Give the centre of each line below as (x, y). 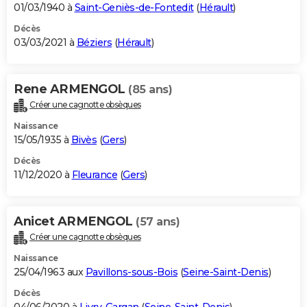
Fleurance (94, 175)
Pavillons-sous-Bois (131, 272)
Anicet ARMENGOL (75, 222)
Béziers (94, 43)
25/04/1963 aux (50, 272)
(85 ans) (150, 90)
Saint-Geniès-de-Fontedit (134, 8)
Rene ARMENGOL (71, 89)
